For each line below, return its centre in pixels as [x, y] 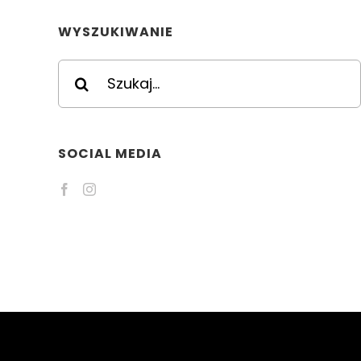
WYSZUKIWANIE [115, 32]
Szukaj [76, 68]
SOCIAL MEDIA [110, 153]
